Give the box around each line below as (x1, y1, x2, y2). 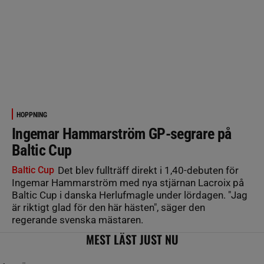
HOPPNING (16, 111, 47, 119)
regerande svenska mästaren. (12, 214, 143, 226)
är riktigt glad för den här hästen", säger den (12, 202, 205, 213)
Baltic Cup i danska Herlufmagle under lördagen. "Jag (12, 189, 247, 201)
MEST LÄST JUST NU (85, 230, 179, 248)
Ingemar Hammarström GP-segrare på (12, 125, 232, 143)
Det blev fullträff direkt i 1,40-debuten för (55, 164, 239, 176)
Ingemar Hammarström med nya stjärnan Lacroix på (12, 177, 244, 189)
